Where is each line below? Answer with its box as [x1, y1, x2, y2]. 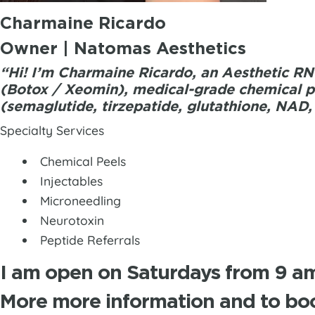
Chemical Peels [39, 153, 126, 169]
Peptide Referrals [39, 232, 140, 248]
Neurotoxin [39, 212, 104, 229]
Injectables [39, 173, 103, 189]
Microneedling [39, 193, 121, 209]
